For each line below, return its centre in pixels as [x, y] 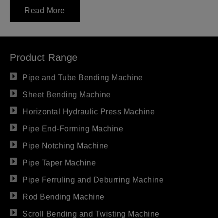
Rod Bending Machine [64, 197]
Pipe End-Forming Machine [73, 129]
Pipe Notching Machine [65, 146]
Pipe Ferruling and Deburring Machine [93, 180]
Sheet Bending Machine [67, 95]
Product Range [44, 58]
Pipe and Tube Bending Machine [83, 78]
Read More [45, 11]
